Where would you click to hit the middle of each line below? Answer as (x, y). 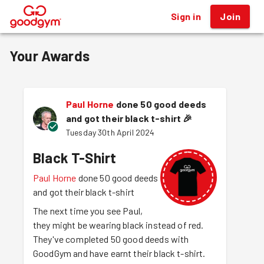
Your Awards (49, 56)
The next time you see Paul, (88, 211)
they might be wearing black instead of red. (118, 225)
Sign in (186, 16)
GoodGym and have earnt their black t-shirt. (119, 253)
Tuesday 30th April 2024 (110, 132)
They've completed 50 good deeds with (111, 239)
